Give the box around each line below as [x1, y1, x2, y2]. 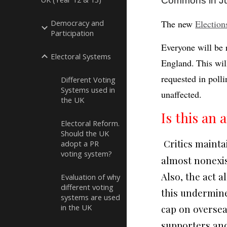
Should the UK [61, 128, 109, 138]
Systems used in [61, 85, 115, 95]
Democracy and [51, 18, 104, 28]
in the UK [61, 202, 92, 212]
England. [161, 57, 195, 69]
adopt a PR [61, 138, 99, 148]
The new [161, 18, 196, 30]
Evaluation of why [61, 172, 120, 182]
